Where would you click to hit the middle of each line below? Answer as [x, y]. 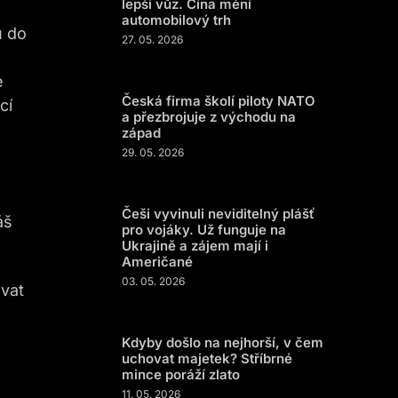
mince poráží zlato [181, 374]
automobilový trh [176, 20]
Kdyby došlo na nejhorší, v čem [223, 342]
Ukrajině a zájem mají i [195, 246]
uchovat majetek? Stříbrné [207, 358]
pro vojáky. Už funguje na [204, 230]
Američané [157, 262]
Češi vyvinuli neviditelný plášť [218, 214]
